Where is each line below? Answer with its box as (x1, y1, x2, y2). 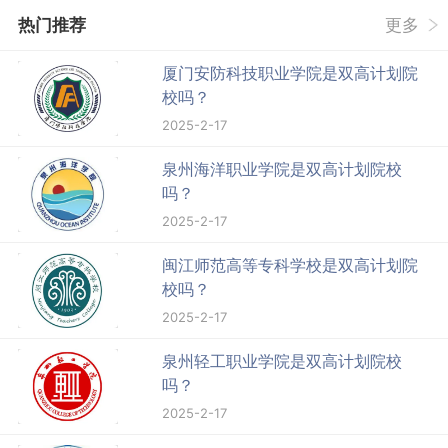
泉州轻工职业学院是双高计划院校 (162, 351, 403, 372)
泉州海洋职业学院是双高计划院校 (162, 159, 403, 180)
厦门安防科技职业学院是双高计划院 (162, 63, 419, 84)
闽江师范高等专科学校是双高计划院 (162, 255, 419, 276)
